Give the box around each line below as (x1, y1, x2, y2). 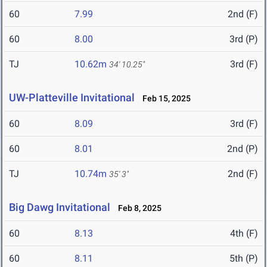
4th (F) (230, 228, 258, 240)
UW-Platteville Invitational (9, 91, 135, 104)
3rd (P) (229, 33, 258, 45)
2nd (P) (227, 143, 258, 155)
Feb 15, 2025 (137, 94, 191, 104)
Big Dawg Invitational (9, 201, 110, 214)
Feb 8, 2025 (113, 203, 162, 213)
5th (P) (229, 253, 258, 265)
